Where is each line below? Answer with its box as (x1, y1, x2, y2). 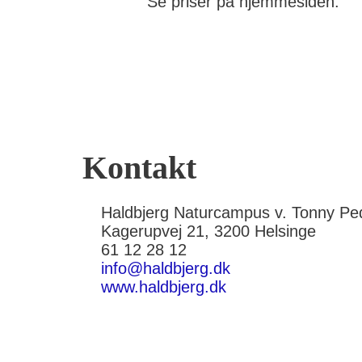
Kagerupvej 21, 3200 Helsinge (100, 221, 316, 240)
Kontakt (82, 149, 196, 186)
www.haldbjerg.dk (100, 277, 226, 296)
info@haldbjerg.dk (100, 259, 230, 277)
